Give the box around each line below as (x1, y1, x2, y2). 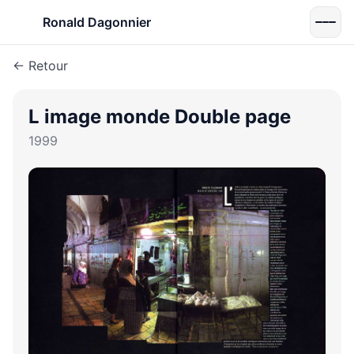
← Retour (13, 58, 68, 73)
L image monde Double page (28, 105, 291, 128)
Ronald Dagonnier (43, 14, 151, 30)
